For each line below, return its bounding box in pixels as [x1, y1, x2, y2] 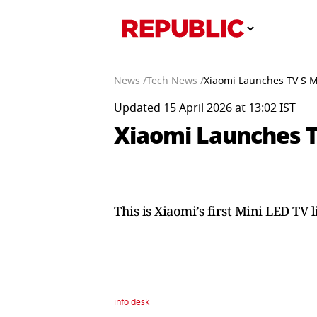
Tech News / [146, 74, 204, 88]
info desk [114, 296, 149, 309]
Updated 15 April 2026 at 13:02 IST [114, 100, 296, 117]
